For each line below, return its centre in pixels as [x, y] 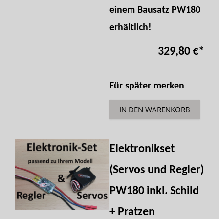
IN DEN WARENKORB [155, 109]
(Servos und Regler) [157, 170]
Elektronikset [142, 149]
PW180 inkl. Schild [154, 191]
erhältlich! [131, 28]
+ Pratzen [132, 212]
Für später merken [147, 86]
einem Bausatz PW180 [155, 10]
